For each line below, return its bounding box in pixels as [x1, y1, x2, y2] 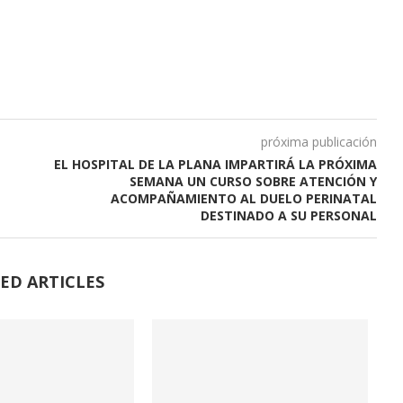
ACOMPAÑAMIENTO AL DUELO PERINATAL [110, 189, 377, 207]
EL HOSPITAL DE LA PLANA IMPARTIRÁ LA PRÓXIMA [53, 155, 377, 173]
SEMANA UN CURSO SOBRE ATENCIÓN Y [129, 172, 377, 190]
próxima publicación [260, 132, 377, 150]
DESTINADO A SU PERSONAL [200, 206, 377, 224]
